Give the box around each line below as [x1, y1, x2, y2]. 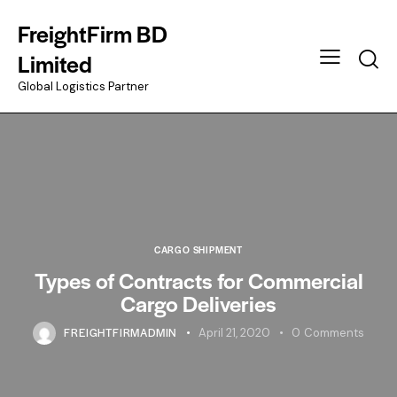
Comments [303, 324, 364, 340]
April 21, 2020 [198, 324, 271, 340]
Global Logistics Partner [18, 78, 149, 94]
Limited [18, 46, 92, 80]
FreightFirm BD [18, 16, 167, 50]
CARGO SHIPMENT [153, 242, 244, 256]
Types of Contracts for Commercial [34, 264, 363, 295]
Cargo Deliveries [121, 287, 276, 318]
